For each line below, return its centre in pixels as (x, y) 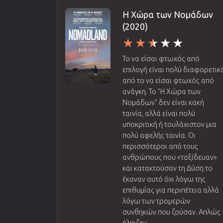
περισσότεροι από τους (161, 146)
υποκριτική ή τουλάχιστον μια (170, 124)
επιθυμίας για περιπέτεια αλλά (171, 190)
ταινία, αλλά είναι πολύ (159, 113)
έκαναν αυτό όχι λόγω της (164, 179)
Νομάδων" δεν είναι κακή (164, 102)
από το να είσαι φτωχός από (168, 80)
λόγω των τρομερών (157, 201)
